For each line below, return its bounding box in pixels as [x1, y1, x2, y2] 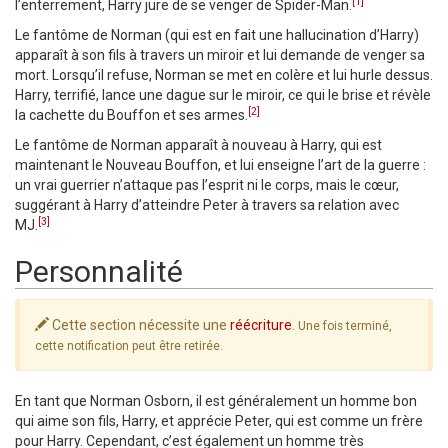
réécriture [230, 317, 292, 334]
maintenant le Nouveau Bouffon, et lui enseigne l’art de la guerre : [15, 157, 426, 174]
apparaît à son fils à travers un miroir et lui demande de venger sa [15, 47, 425, 64]
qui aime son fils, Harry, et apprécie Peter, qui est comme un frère [15, 413, 423, 430]
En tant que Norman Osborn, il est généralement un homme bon [15, 393, 417, 410]
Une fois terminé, [298, 319, 392, 334]
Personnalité [15, 254, 183, 290]
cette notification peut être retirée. [35, 339, 223, 354]
